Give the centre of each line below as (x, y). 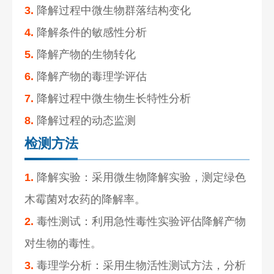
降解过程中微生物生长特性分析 (113, 98)
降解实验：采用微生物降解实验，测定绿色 (140, 177)
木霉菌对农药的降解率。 (85, 199)
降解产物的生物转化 (85, 54)
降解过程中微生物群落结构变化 (113, 10)
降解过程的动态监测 (85, 120)
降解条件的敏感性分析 (91, 32)
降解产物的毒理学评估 (91, 76)
